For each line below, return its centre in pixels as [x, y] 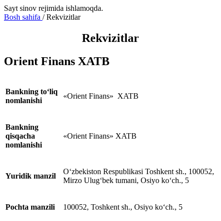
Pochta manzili [30, 207]
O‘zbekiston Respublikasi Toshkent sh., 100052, [139, 171]
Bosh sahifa [23, 17]
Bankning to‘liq [32, 91]
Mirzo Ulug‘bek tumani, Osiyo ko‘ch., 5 [126, 180]
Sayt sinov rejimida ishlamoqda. [54, 8]
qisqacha [20, 136]
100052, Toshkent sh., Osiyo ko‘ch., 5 [123, 207]
